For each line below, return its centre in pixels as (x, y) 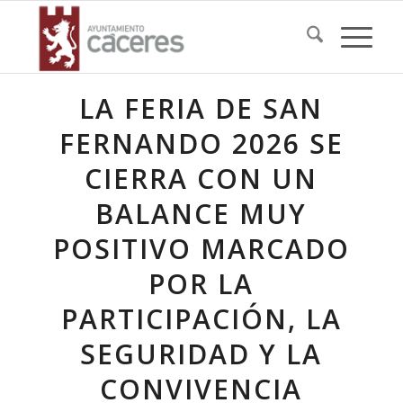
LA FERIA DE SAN (201, 108)
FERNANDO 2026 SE (201, 143)
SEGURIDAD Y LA (201, 354)
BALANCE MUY (201, 214)
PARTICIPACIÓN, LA (201, 319)
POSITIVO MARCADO (201, 249)
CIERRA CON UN (201, 179)
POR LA (201, 284)
